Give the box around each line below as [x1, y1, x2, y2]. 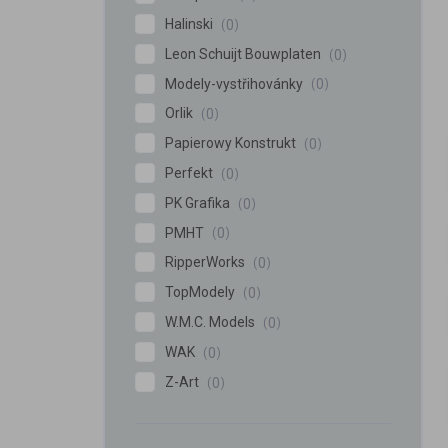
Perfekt [165, 165, 216, 181]
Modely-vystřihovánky [165, 75, 306, 92]
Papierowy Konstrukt [165, 135, 299, 152]
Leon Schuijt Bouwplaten [165, 45, 324, 62]
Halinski [165, 15, 216, 32]
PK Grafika [165, 194, 233, 211]
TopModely [165, 284, 238, 301]
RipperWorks [165, 254, 248, 271]
